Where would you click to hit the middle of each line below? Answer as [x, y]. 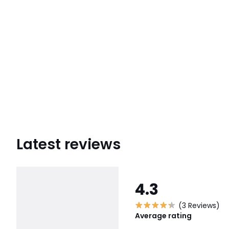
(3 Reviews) [199, 205]
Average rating [163, 215]
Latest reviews [68, 144]
